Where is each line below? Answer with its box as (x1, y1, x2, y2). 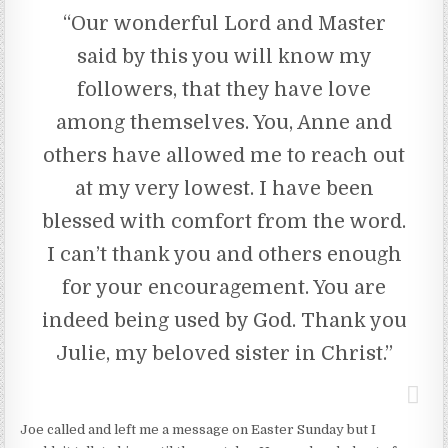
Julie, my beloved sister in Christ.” (55, 341, 393, 365)
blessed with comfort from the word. (42, 209, 406, 233)
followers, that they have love (77, 77, 371, 101)
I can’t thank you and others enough (46, 242, 402, 266)
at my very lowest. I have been (74, 176, 374, 200)
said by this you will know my (76, 44, 372, 68)
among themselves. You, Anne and (56, 110, 392, 134)
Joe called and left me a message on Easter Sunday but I (20, 421, 377, 437)
